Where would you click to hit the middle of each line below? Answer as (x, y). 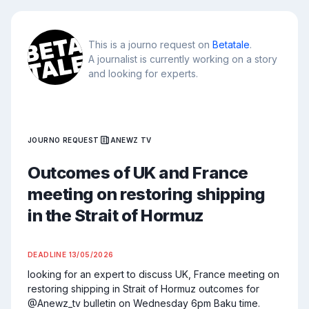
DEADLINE (48, 255)
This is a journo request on (150, 44)
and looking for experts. (143, 73)
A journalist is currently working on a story (183, 59)
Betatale (231, 44)
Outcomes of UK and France (138, 173)
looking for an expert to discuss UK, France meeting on (153, 274)
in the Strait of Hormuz (116, 216)
